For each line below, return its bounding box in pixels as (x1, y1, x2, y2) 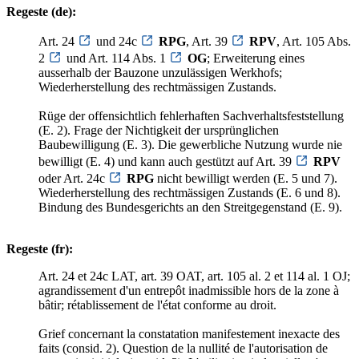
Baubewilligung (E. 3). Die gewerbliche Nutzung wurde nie (38, 137, 342, 151)
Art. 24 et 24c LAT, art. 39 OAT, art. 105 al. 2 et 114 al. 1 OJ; (38, 268, 350, 283)
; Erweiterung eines (207, 50, 305, 65)
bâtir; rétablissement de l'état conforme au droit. (38, 297, 276, 312)
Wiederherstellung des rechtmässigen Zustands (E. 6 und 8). (38, 185, 341, 200)
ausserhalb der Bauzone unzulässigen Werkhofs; (38, 65, 282, 79)
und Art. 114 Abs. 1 (67, 50, 169, 65)
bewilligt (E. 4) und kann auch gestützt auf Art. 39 (38, 154, 295, 168)
